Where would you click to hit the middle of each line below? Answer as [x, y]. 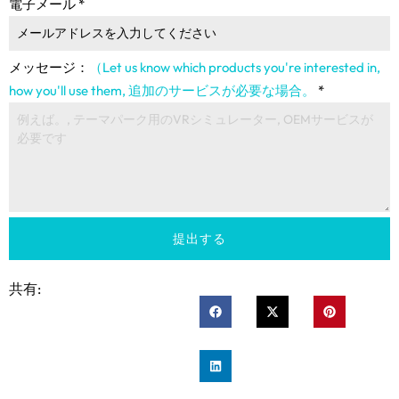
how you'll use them [65, 90]
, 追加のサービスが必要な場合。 [219, 90]
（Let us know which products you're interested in [233, 67]
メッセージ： [49, 67]
